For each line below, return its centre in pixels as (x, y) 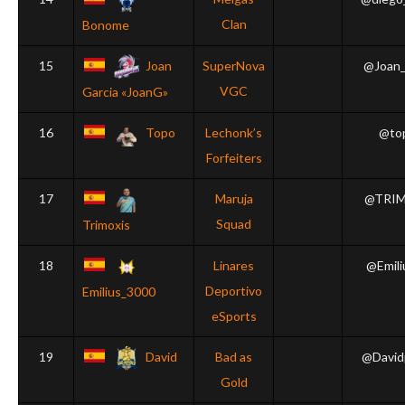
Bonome (105, 25)
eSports (234, 316)
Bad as (234, 357)
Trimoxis (106, 225)
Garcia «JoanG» (125, 92)
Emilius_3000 (118, 292)
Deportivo (234, 291)
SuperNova (234, 66)
